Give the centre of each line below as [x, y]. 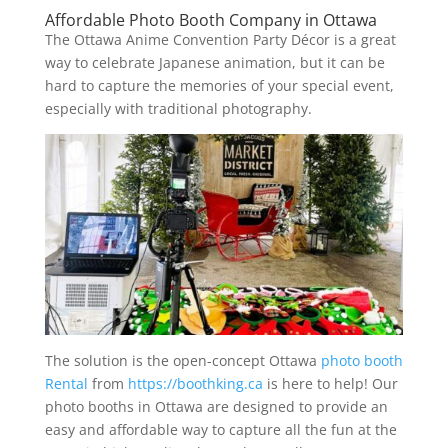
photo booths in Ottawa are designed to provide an [216, 407]
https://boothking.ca [195, 384]
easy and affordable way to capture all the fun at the [220, 430]
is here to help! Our [330, 384]
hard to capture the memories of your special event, [219, 85]
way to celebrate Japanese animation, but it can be [214, 62]
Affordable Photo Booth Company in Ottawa [210, 19]
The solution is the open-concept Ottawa [182, 361]
